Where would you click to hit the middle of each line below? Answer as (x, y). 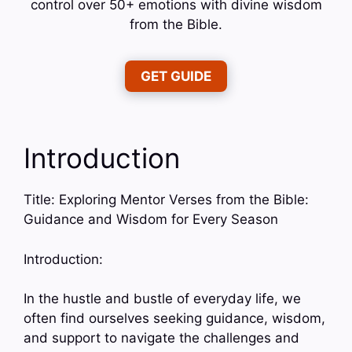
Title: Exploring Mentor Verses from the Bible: (166, 200)
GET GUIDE (176, 77)
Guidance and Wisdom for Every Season (151, 220)
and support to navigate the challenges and (161, 338)
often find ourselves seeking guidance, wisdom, (174, 319)
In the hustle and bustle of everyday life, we (162, 299)
